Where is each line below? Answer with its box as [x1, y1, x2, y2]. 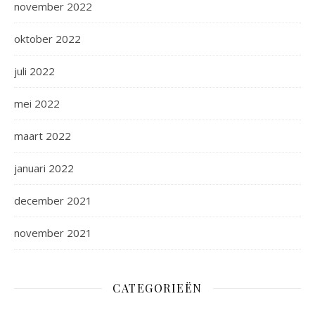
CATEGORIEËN [112, 281, 202, 295]
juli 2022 [14, 64, 55, 78]
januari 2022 [14, 161, 74, 175]
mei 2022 [14, 96, 60, 110]
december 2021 [14, 193, 92, 207]
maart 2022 [14, 129, 71, 143]
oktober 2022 [14, 32, 81, 46]
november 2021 [14, 226, 92, 240]
